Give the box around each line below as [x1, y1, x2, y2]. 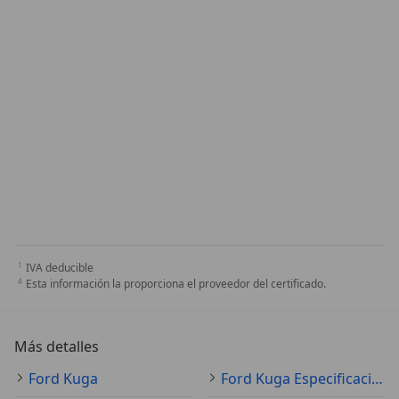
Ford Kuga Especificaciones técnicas [371, 369, 383, 389]
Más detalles [14, 337, 99, 357]
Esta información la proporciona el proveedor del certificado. [26, 276, 326, 292]
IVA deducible [26, 260, 94, 276]
